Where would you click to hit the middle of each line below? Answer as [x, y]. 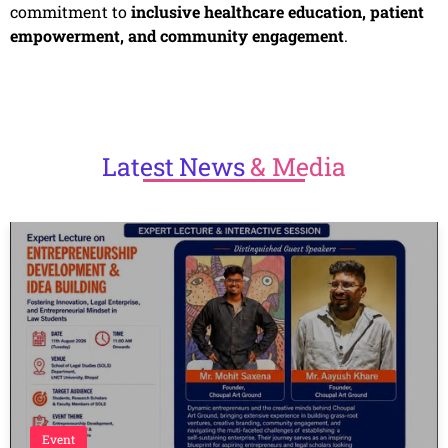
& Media [298, 167]
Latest [138, 167]
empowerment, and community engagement [177, 36]
